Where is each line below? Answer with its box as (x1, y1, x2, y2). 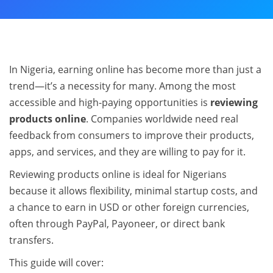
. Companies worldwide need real (86, 112, 238, 126)
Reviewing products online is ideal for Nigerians (9, 168, 227, 181)
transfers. (9, 233, 54, 247)
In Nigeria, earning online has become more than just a (9, 63, 261, 76)
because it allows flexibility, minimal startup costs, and (9, 184, 258, 197)
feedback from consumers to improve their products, (9, 129, 254, 142)
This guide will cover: (9, 256, 104, 269)
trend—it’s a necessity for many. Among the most (9, 79, 236, 93)
